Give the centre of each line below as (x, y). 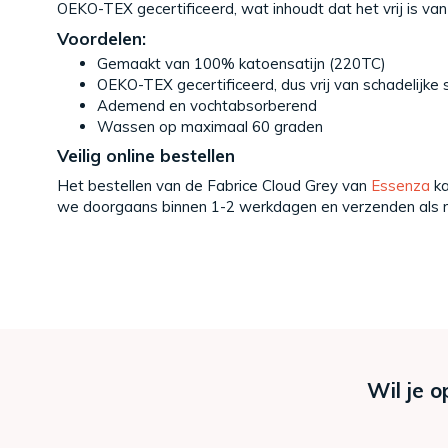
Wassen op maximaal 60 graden (210, 126)
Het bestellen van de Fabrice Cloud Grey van (214, 186)
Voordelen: (101, 38)
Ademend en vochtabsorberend (209, 105)
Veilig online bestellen (146, 155)
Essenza (400, 186)
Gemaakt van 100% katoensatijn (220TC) (241, 63)
